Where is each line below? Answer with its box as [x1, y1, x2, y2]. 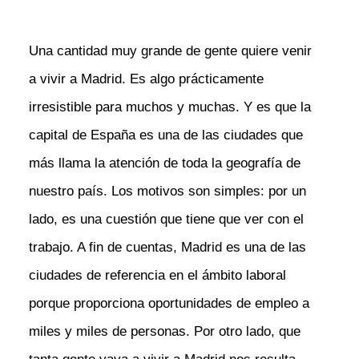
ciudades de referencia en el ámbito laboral [28, 268, 286, 284]
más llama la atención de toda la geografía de [28, 155, 301, 171]
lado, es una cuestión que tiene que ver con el [28, 212, 304, 228]
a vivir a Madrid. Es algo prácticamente [28, 71, 264, 87]
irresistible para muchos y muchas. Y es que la [28, 99, 311, 115]
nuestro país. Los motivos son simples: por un [28, 184, 306, 200]
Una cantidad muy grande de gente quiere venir [28, 43, 312, 59]
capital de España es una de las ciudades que [28, 127, 303, 143]
